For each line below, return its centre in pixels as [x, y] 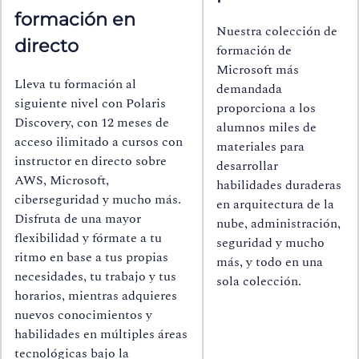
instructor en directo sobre [91, 161]
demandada [249, 89]
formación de [254, 50]
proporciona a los [266, 108]
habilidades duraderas [279, 185]
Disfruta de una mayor [78, 218]
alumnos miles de [266, 127]
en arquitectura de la [275, 204]
